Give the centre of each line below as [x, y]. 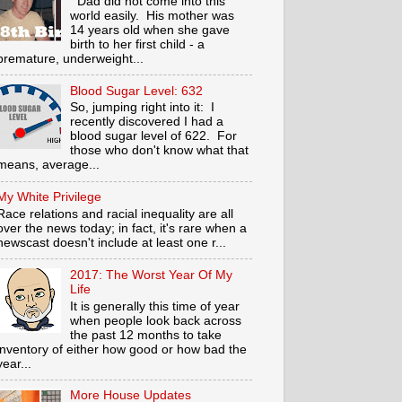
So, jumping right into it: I [143, 108]
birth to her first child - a [138, 44]
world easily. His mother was [153, 15]
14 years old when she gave [150, 30]
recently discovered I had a [147, 122]
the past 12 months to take [146, 335]
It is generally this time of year [155, 306]
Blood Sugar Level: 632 [137, 91]
